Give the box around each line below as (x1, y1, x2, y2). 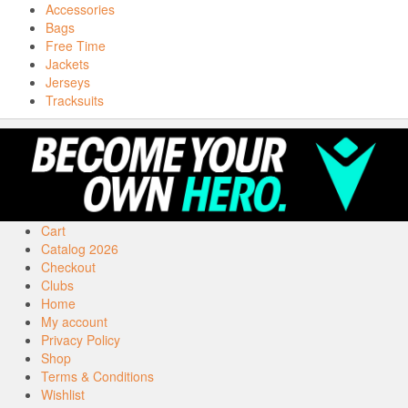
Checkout (41, 258, 96, 277)
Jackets (46, 54, 89, 73)
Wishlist (41, 385, 85, 404)
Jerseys (46, 72, 90, 91)
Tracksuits (46, 90, 104, 109)
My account (41, 312, 107, 331)
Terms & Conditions (41, 367, 154, 386)
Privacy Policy (41, 331, 120, 350)
